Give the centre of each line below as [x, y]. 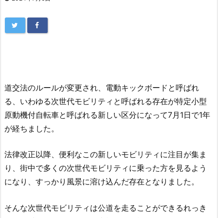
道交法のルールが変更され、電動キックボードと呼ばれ [102, 87]
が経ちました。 [32, 128]
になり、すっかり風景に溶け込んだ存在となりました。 [102, 182]
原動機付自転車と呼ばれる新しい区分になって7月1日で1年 [107, 115]
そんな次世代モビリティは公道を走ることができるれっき [106, 208]
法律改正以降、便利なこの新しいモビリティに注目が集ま [106, 154]
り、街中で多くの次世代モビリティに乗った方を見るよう [106, 168]
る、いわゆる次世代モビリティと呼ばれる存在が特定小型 [106, 101]
